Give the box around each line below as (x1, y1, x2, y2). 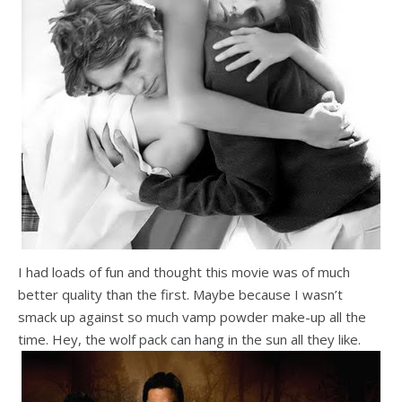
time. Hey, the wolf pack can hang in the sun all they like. (18, 330, 361, 348)
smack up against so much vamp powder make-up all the (18, 308, 366, 326)
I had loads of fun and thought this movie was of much (18, 263, 350, 281)
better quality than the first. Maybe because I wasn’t (18, 285, 343, 303)
